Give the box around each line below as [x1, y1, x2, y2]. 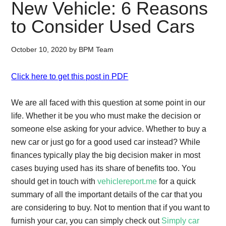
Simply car [161, 216, 200, 225]
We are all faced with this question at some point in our [11, 98, 206, 107]
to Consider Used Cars [11, 16, 195, 37]
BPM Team [79, 45, 114, 53]
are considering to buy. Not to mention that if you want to [11, 203, 210, 212]
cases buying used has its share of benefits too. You [11, 164, 196, 173]
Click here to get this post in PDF [11, 72, 129, 81]
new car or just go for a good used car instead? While [11, 138, 201, 146]
